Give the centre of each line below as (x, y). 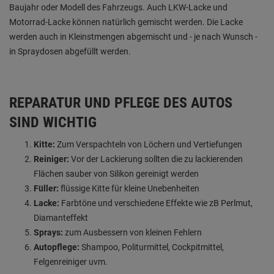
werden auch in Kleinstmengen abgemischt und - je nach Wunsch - (133, 36)
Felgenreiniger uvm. (71, 261)
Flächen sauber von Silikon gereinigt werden (116, 173)
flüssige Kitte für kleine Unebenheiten (129, 188)
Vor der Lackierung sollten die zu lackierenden (156, 159)
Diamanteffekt (61, 217)
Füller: (46, 188)
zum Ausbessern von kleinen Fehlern (132, 232)
